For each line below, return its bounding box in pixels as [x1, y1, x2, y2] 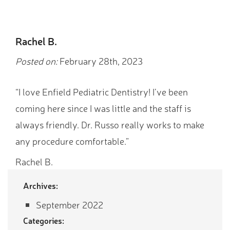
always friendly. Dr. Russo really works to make [15, 118, 204, 131]
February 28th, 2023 [57, 54, 143, 67]
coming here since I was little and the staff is [15, 102, 191, 114]
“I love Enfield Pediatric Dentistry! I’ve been [15, 85, 188, 98]
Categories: [23, 215, 64, 226]
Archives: [23, 180, 58, 191]
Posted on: [15, 54, 57, 67]
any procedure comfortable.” [15, 135, 129, 147]
